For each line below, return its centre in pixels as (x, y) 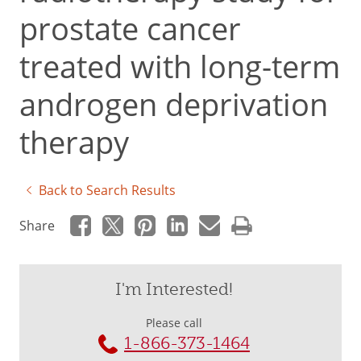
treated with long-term (180, 66)
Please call (174, 323)
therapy (74, 142)
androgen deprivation (174, 104)
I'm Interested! (174, 289)
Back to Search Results (107, 190)
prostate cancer (130, 28)
